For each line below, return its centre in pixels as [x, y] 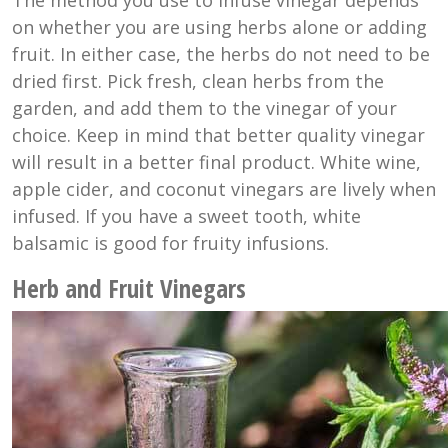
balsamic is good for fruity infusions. [170, 242]
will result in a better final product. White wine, [216, 161]
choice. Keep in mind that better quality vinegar [218, 134]
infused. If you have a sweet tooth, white [186, 215]
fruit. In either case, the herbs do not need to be [221, 53]
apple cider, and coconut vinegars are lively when [224, 188]
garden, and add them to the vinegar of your [204, 107]
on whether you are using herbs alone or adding [219, 26]
